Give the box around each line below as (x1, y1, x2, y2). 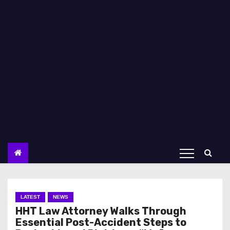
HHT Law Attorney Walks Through (15, 205, 186, 217)
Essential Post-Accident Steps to (15, 216, 186, 228)
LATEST (21, 194, 40, 200)
